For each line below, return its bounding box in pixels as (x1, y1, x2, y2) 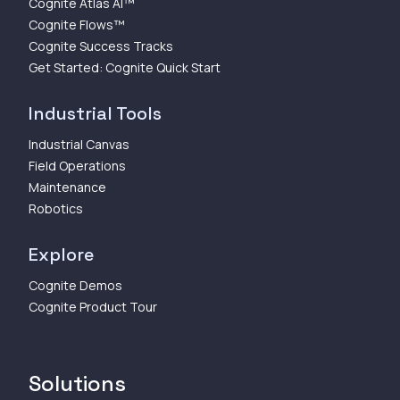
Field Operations (29, 156, 126, 174)
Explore (29, 242, 94, 266)
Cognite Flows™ (29, 15, 125, 33)
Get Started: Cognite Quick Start (29, 58, 221, 76)
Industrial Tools (29, 101, 162, 125)
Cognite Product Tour (29, 297, 157, 315)
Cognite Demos (29, 276, 122, 294)
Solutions (29, 369, 126, 397)
